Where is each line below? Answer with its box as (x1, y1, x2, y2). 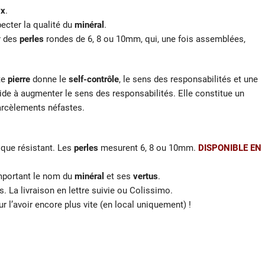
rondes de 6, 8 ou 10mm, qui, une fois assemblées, (44, 33, 245, 44)
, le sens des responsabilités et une (119, 73, 258, 85)
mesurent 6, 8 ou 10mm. (98, 142, 198, 153)
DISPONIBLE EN (198, 142, 261, 153)
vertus (133, 170, 158, 182)
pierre (8, 73, 30, 85)
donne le (30, 73, 69, 85)
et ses (104, 170, 133, 182)
